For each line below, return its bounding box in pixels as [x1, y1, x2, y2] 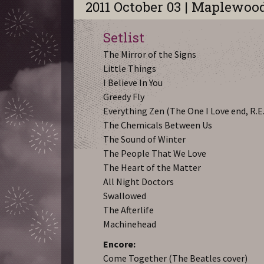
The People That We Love [103, 147, 207, 159]
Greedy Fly [103, 90, 145, 103]
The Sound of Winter [103, 133, 186, 145]
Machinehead [103, 217, 157, 230]
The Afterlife [103, 203, 154, 216]
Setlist [103, 28, 145, 46]
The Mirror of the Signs [103, 48, 197, 60]
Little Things [103, 62, 157, 74]
